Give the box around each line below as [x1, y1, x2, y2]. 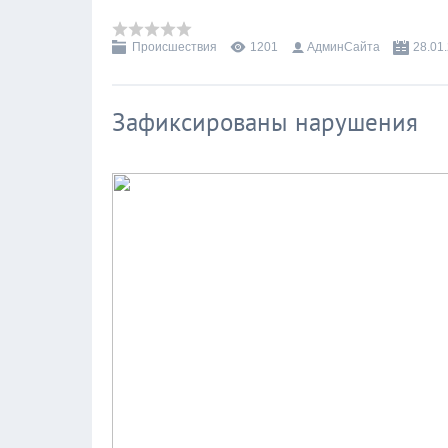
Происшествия [132, 40, 217, 54]
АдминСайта [307, 40, 380, 54]
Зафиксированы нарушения [112, 106, 418, 138]
